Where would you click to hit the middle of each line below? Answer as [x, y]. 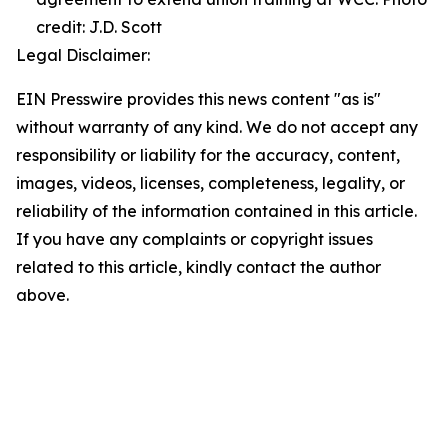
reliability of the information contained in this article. [216, 211]
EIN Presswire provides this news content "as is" [198, 99]
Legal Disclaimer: [83, 55]
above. [42, 295]
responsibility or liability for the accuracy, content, [208, 155]
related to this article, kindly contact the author [198, 267]
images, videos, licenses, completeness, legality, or [210, 183]
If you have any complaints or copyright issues [194, 239]
